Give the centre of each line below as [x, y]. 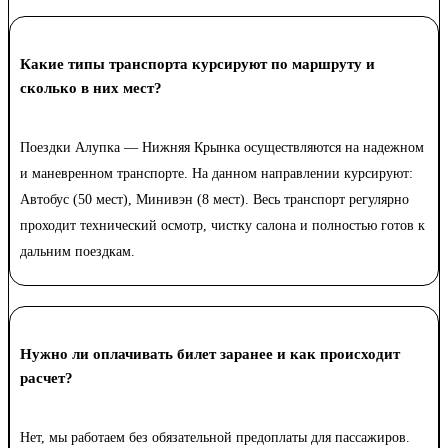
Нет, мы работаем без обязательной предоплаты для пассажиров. [215, 438]
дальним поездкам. [77, 252]
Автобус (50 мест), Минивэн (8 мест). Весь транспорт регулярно [214, 200]
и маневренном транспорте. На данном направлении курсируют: [216, 174]
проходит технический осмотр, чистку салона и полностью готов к [222, 226]
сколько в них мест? [91, 88]
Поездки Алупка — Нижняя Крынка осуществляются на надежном [222, 148]
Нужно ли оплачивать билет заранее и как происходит [210, 354]
